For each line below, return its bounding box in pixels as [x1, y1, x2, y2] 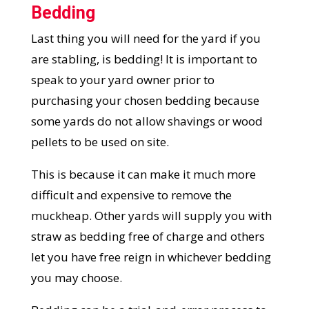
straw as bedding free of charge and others [30, 228, 265, 245]
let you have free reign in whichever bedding [30, 249, 271, 266]
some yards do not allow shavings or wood [30, 113, 263, 130]
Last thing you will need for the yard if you [30, 30, 261, 47]
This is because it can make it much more [30, 166, 256, 183]
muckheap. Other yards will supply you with [30, 208, 272, 224]
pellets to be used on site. [30, 134, 169, 150]
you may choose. [30, 270, 122, 286]
